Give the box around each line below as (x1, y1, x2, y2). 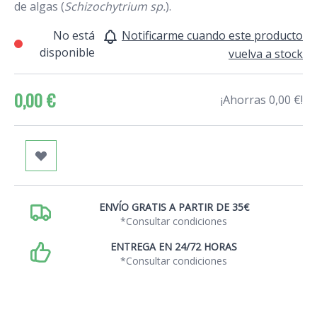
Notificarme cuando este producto (122, 28, 303, 44)
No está (53, 28, 96, 44)
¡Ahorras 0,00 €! (221, 91, 303, 108)
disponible (40, 45, 96, 61)
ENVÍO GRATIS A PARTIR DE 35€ (98, 200, 249, 214)
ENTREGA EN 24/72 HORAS (110, 239, 237, 253)
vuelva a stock (229, 45, 303, 62)
